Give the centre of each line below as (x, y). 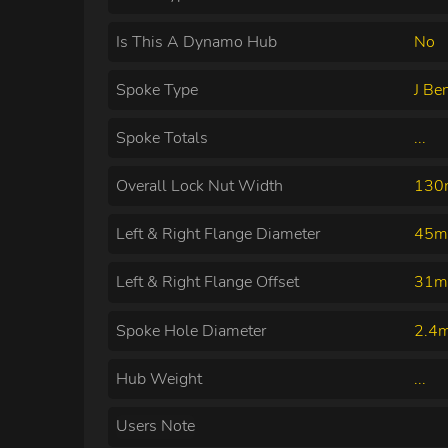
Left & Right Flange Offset (207, 282)
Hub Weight (159, 378)
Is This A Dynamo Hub (196, 41)
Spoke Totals (162, 138)
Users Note (155, 425)
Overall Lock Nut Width (199, 186)
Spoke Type (157, 89)
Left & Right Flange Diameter (218, 234)
